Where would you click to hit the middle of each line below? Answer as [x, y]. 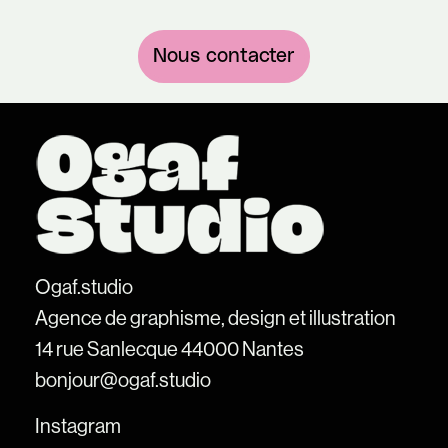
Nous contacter [224, 55]
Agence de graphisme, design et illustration [215, 318]
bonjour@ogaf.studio [122, 380]
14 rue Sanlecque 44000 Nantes [169, 349]
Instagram [77, 426]
